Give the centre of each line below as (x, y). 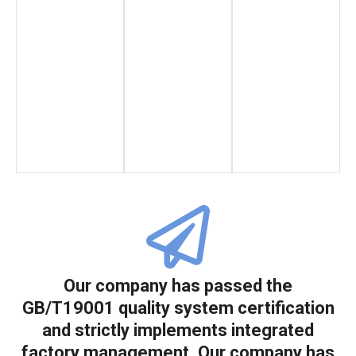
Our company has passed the (178, 286)
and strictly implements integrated (178, 331)
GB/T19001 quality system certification (178, 308)
